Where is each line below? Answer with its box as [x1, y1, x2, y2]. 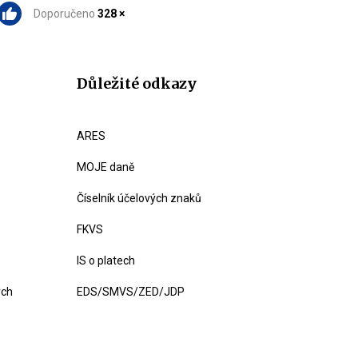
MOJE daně [77, 161, 134, 173]
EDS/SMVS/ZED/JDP [77, 285, 185, 298]
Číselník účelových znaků [77, 192, 201, 205]
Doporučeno [34, 7, 97, 20]
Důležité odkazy [77, 74, 197, 93]
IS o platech [77, 254, 135, 267]
